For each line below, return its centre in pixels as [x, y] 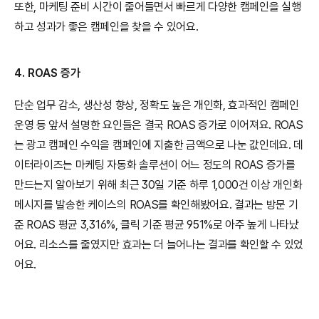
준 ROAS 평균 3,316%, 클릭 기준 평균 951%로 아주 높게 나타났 [157, 224]
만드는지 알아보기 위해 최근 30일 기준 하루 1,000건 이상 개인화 [158, 184]
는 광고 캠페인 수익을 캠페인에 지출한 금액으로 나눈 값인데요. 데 [159, 145]
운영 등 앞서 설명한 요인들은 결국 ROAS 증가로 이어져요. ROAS [159, 125]
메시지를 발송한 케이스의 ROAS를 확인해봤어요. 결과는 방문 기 [156, 204]
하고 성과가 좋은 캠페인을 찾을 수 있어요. [106, 26]
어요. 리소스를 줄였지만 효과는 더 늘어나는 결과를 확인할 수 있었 [159, 244]
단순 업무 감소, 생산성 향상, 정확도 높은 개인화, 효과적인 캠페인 [157, 105]
